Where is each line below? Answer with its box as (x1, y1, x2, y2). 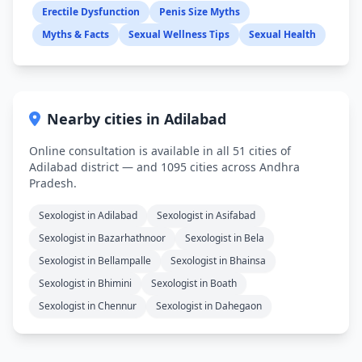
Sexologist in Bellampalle (39, 254, 151, 268)
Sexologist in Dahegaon (156, 299, 262, 314)
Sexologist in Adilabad (39, 208, 137, 223)
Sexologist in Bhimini (39, 276, 132, 291)
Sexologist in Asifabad (157, 208, 255, 223)
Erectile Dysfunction (42, 5, 140, 19)
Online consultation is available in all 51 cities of (29, 143, 291, 159)
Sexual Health (249, 27, 316, 42)
